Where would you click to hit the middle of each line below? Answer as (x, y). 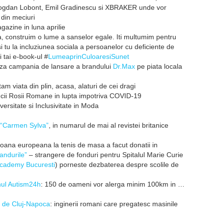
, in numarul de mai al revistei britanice (109, 125)
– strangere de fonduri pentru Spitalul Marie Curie (105, 155)
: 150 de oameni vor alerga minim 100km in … (113, 184)
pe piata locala (159, 66)
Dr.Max (124, 66)
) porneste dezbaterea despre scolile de (117, 165)
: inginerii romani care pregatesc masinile (114, 204)
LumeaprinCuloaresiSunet (89, 56)
